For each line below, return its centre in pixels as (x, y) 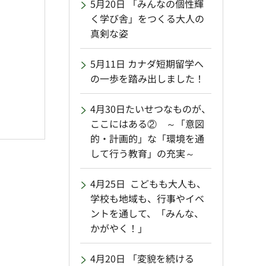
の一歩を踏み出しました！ (147, 79)
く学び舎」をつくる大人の (147, 19)
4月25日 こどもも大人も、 (148, 184)
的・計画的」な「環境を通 (147, 139)
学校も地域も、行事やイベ (147, 199)
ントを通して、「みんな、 (147, 213)
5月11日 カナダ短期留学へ (147, 64)
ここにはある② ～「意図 (147, 124)
